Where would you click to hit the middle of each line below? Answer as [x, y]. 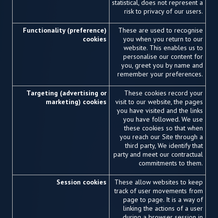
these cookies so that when [163, 128]
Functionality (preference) [65, 30]
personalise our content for [163, 56]
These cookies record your [163, 93]
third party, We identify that [164, 145]
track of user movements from [159, 191]
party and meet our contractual [158, 154]
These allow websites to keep [159, 182]
